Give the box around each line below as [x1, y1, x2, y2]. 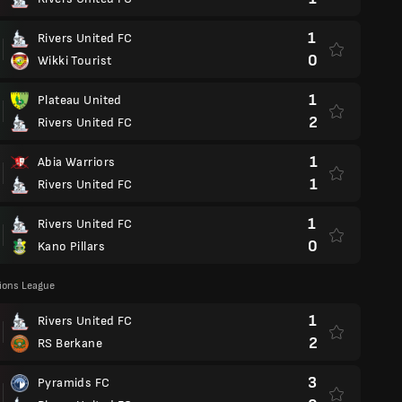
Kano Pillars [38, 239, 105, 254]
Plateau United [38, 92, 122, 108]
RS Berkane [38, 336, 103, 351]
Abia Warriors [38, 154, 116, 170]
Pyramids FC [38, 375, 110, 390]
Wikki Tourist [38, 53, 112, 68]
